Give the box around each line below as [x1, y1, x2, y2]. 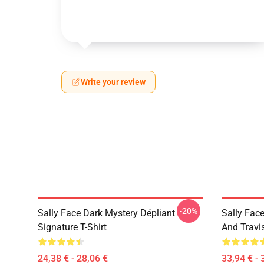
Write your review [81, 77, 146, 87]
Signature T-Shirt [38, 222, 107, 233]
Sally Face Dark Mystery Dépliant [38, 207, 175, 219]
